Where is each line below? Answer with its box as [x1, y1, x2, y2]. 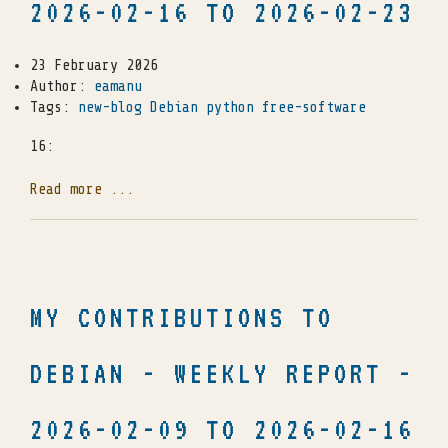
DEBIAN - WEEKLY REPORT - [30, 358, 414, 390]
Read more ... [30, 181, 134, 199]
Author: [30, 78, 94, 96]
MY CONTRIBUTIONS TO [30, 302, 334, 334]
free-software [262, 99, 366, 117]
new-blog [78, 99, 142, 117]
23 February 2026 [30, 57, 158, 75]
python [206, 99, 254, 117]
